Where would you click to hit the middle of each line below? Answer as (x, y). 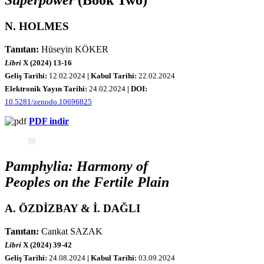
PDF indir (49, 121)
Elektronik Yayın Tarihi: (47, 89)
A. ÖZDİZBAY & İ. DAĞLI (72, 209)
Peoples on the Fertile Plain (87, 182)
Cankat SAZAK (71, 231)
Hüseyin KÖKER (74, 49)
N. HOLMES (37, 26)
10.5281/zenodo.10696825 (48, 102)
